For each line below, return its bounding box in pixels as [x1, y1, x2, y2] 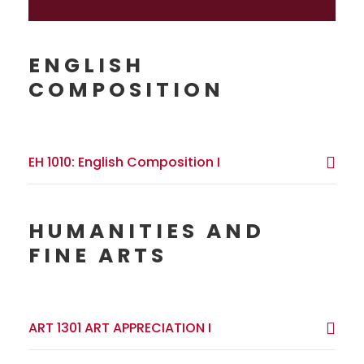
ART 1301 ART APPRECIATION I [28, 318, 211, 338]
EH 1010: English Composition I [28, 153, 220, 172]
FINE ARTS [28, 241, 167, 271]
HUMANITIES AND [28, 217, 265, 246]
